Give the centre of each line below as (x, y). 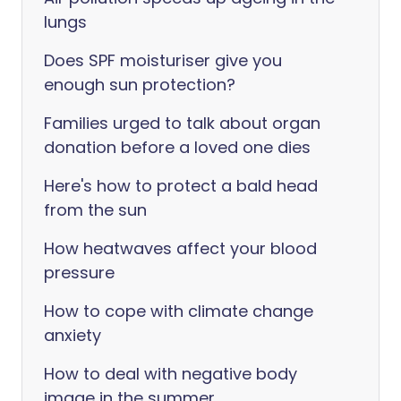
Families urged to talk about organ (182, 123)
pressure (79, 273)
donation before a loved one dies (177, 147)
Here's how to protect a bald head (181, 186)
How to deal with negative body (171, 374)
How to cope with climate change (179, 311)
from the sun (95, 210)
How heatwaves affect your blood (180, 248)
